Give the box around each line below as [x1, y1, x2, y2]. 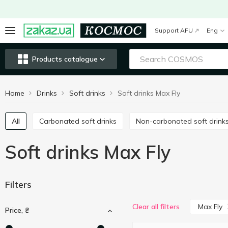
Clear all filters [132, 202, 180, 211]
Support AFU [155, 26, 193, 34]
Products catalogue [32, 54, 98, 64]
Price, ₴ [5, 206, 29, 215]
